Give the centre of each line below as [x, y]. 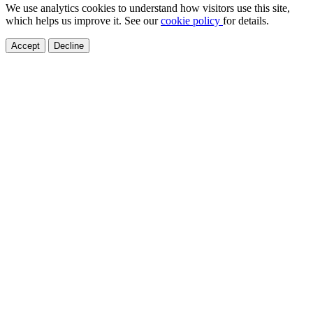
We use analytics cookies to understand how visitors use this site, [148, 8]
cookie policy [192, 20]
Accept [26, 45]
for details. [246, 20]
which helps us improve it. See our [83, 20]
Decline [69, 45]
